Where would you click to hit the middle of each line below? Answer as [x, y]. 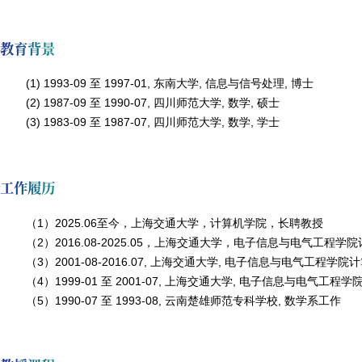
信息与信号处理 [245, 84]
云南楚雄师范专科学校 [222, 300]
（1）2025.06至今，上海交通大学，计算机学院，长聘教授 [175, 223]
